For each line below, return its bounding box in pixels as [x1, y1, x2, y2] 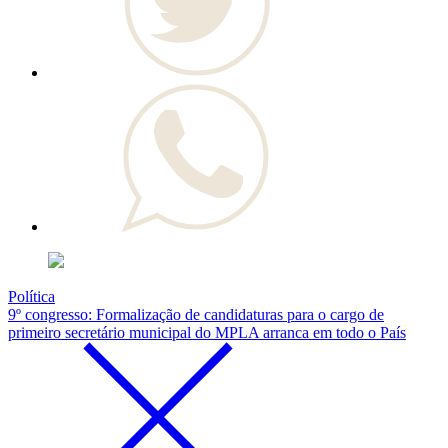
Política [8, 288, 55, 306]
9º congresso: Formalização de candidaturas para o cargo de [8, 306, 384, 324]
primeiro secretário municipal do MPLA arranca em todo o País [8, 324, 406, 342]
